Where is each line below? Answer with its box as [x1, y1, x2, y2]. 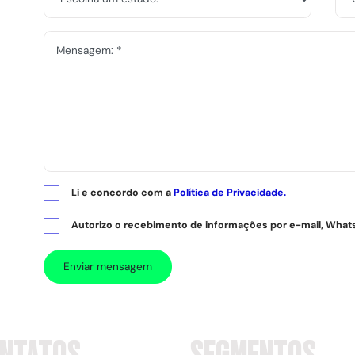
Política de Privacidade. [173, 185, 286, 199]
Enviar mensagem [63, 259, 152, 273]
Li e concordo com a [71, 185, 174, 199]
